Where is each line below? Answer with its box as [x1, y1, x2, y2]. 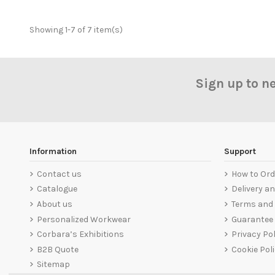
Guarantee [231, 214, 273, 225]
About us [36, 198, 72, 209]
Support [224, 145, 256, 157]
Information [29, 145, 77, 157]
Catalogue [36, 184, 77, 195]
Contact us [36, 168, 82, 179]
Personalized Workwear [36, 214, 131, 225]
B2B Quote [36, 244, 79, 255]
